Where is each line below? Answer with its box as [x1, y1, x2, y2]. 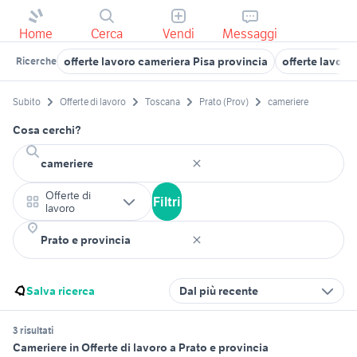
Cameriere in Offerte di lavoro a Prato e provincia [13, 340, 269, 355]
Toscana [145, 96, 180, 108]
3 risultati [13, 324, 53, 337]
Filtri [153, 194, 181, 210]
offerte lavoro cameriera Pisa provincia [64, 54, 268, 69]
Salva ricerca [26, 284, 95, 299]
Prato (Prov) [199, 96, 249, 108]
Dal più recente [179, 284, 258, 299]
